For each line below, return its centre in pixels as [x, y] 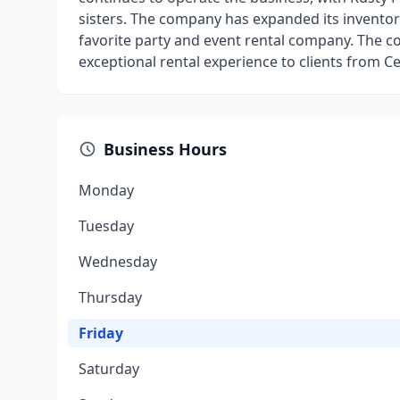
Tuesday [106, 226]
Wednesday [118, 262]
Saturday [109, 369]
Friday [101, 333]
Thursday [110, 297]
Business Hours [165, 149]
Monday [106, 190]
